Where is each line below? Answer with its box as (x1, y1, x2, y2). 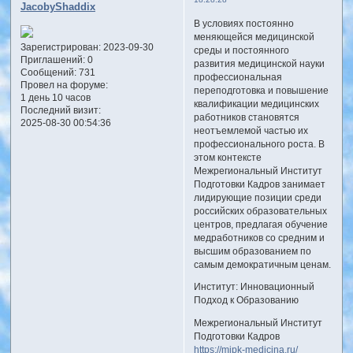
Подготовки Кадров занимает (193, 179, 325, 189)
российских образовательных (193, 206, 327, 216)
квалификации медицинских (193, 98, 319, 109)
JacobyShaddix (20, 2, 95, 13)
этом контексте (193, 152, 262, 162)
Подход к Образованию (193, 295, 299, 306)
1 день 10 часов (20, 93, 91, 103)
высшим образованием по (193, 246, 311, 256)
